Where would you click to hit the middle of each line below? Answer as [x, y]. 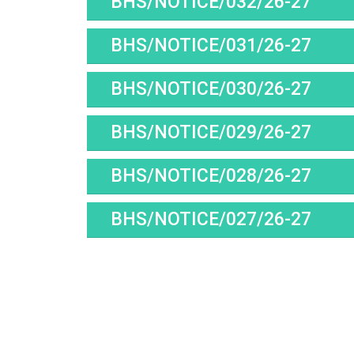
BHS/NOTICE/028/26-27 [211, 176]
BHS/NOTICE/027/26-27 [211, 220]
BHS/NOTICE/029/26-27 [211, 133]
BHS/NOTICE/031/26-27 [211, 46]
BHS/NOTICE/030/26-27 [211, 89]
